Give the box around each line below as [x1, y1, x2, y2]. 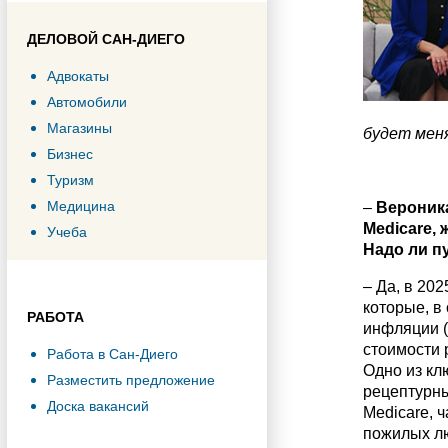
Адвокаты [47, 68, 109, 84]
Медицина [47, 198, 115, 214]
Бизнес [47, 146, 93, 162]
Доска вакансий [47, 398, 149, 414]
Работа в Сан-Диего [47, 346, 178, 362]
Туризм [47, 172, 94, 188]
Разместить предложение [47, 372, 215, 388]
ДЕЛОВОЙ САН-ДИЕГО [27, 31, 185, 47]
